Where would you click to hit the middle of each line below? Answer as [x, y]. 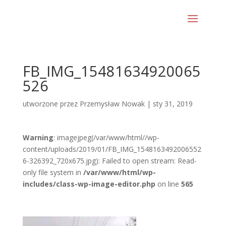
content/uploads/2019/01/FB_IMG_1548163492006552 [112, 149]
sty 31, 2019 [173, 104]
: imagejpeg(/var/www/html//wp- [106, 137]
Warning [38, 137]
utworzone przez [51, 104]
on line [168, 184]
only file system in [53, 172]
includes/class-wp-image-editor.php [89, 184]
